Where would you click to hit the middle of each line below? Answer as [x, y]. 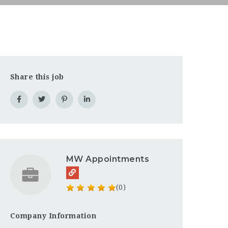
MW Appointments [108, 159]
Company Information [53, 216]
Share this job [37, 77]
